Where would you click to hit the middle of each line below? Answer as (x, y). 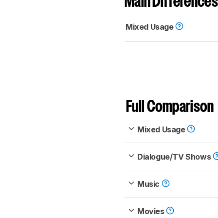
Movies (152, 211)
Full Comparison (170, 108)
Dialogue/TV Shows (175, 157)
